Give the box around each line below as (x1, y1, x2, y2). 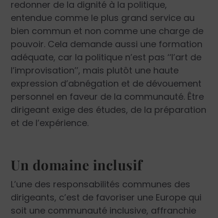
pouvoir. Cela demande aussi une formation (11, 37, 203, 50)
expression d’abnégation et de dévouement (11, 77, 202, 90)
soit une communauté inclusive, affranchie (11, 204, 197, 217)
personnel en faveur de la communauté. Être (11, 90, 204, 103)
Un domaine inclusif (11, 155, 143, 174)
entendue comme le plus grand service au (11, 11, 195, 24)
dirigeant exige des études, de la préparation (11, 103, 207, 116)
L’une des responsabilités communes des (11, 178, 191, 190)
